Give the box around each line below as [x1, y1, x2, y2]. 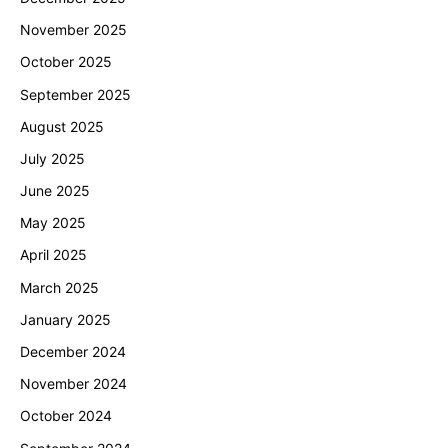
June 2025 [20, 182, 90, 200]
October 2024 [20, 407, 112, 425]
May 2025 [20, 214, 86, 232]
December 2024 [20, 343, 126, 361]
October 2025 [20, 53, 112, 71]
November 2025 [20, 21, 127, 39]
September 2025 [20, 85, 131, 103]
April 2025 [20, 246, 87, 264]
